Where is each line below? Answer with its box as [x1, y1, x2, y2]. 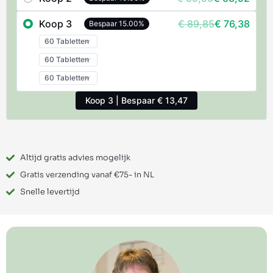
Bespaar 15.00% [89, 18, 144, 28]
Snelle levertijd [19, 186, 80, 197]
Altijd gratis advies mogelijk [19, 152, 130, 163]
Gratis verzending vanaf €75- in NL [19, 169, 154, 180]
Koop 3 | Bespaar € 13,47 [85, 94, 188, 105]
